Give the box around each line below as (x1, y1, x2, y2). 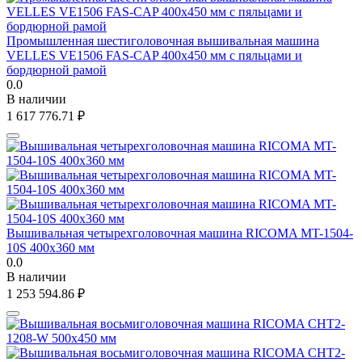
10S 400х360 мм (6, 240, 95, 255)
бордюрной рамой (6, 62, 107, 77)
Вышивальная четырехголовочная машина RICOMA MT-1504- (6, 225, 353, 240)
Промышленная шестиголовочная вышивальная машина (6, 33, 319, 48)
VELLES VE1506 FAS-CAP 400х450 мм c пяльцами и (6, 48, 302, 62)
